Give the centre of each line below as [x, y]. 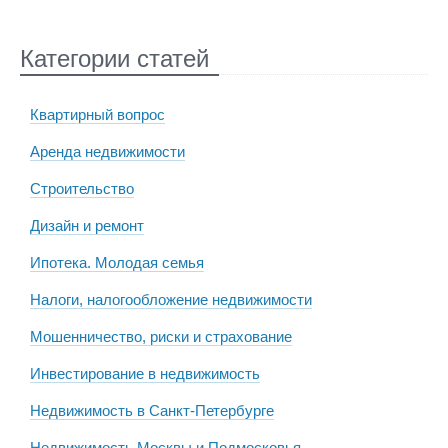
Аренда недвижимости [107, 152]
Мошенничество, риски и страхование [161, 337]
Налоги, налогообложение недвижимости [171, 300]
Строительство [82, 189]
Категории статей [114, 59]
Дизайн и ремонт [87, 226]
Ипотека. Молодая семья [117, 263]
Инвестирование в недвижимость [145, 374]
